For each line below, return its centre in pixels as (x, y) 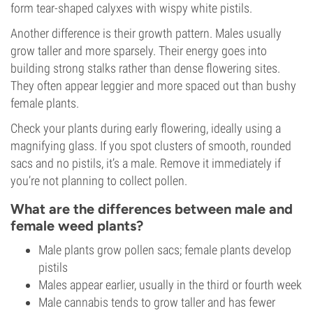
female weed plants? (77, 226)
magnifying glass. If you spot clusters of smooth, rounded (151, 146)
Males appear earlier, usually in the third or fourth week (170, 285)
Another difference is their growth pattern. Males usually (146, 33)
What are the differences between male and (152, 209)
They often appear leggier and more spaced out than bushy (153, 86)
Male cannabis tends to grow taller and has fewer (157, 302)
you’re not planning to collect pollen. (99, 181)
